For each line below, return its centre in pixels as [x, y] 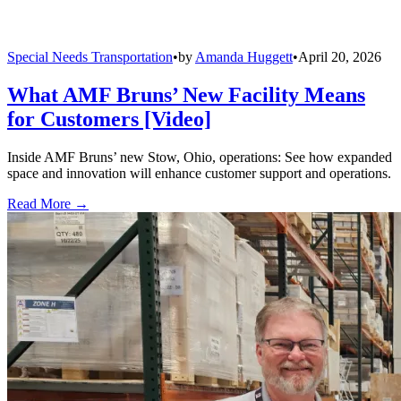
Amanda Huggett [244, 57]
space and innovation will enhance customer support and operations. [199, 174]
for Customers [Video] [109, 119]
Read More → [48, 204]
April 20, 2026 [340, 57]
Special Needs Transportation [90, 57]
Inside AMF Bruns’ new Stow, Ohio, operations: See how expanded [200, 158]
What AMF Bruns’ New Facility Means [186, 95]
